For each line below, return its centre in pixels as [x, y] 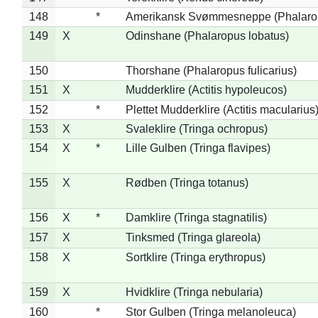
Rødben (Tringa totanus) [187, 182]
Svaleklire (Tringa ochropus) [196, 128]
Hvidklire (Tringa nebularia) [194, 292]
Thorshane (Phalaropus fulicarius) [211, 70]
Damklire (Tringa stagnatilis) [196, 217]
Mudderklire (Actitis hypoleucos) [206, 89]
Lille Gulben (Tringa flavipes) [198, 148]
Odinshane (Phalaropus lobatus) [207, 35]
